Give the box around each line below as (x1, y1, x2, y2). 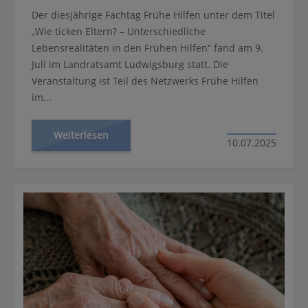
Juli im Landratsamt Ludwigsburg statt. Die (32, 57, 229, 71)
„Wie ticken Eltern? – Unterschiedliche (32, 24, 206, 38)
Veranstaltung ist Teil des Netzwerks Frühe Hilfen (32, 74, 259, 87)
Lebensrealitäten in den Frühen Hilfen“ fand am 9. (32, 41, 264, 54)
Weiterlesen (54, 128, 109, 142)
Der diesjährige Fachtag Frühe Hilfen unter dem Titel (32, 8, 276, 21)
